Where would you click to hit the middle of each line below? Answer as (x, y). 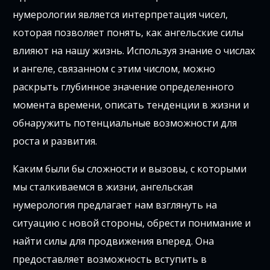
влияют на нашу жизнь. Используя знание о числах (134, 51)
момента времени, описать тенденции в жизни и (131, 105)
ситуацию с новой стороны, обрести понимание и (132, 223)
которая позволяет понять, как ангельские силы (128, 33)
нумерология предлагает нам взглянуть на (115, 205)
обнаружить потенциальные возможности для (125, 123)
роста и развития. (55, 141)
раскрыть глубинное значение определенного (124, 87)
